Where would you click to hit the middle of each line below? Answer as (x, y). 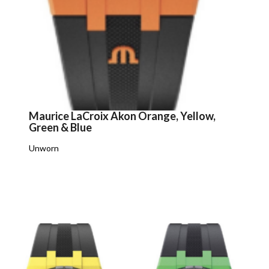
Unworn (44, 148)
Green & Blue (61, 127)
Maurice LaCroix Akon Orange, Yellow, (122, 116)
